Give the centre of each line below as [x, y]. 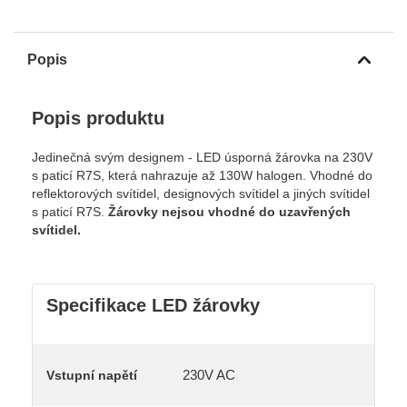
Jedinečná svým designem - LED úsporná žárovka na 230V [202, 157]
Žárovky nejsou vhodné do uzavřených [229, 211]
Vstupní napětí [92, 375]
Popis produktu [98, 118]
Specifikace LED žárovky [153, 305]
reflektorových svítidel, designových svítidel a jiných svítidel [201, 193]
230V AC [209, 374]
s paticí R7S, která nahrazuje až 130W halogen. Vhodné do [202, 175]
